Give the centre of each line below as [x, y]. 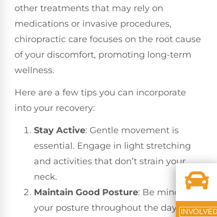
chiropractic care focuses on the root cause [108, 39]
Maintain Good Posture [86, 193]
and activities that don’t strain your [110, 162]
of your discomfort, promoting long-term [103, 54]
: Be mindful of [170, 193]
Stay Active [60, 131]
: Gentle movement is [132, 131]
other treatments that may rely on [89, 8]
